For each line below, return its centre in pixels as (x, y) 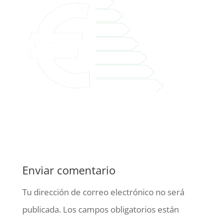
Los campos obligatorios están (121, 209)
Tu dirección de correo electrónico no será (103, 192)
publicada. (41, 209)
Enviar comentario (69, 170)
